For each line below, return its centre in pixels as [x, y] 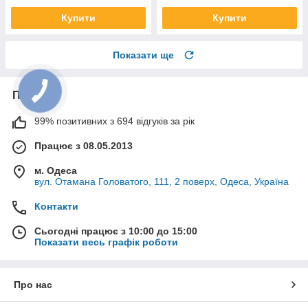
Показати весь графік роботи [106, 242]
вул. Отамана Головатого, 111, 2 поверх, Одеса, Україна [162, 182]
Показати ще [143, 55]
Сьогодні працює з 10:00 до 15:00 [116, 231]
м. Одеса [56, 171]
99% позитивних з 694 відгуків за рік [114, 121]
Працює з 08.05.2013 [84, 146]
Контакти [56, 207]
